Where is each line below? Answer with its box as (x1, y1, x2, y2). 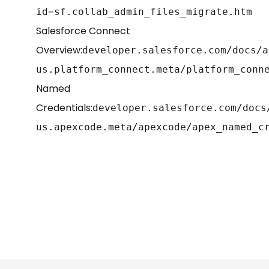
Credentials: (36, 100, 92, 115)
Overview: (36, 43, 82, 57)
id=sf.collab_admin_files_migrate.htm (36, 5, 252, 17)
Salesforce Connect (36, 23, 130, 38)
